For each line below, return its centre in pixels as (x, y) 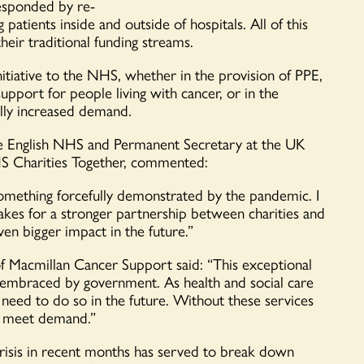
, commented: (166, 161)
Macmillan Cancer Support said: (108, 264)
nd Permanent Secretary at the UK (199, 143)
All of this (277, 23)
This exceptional (262, 264)
